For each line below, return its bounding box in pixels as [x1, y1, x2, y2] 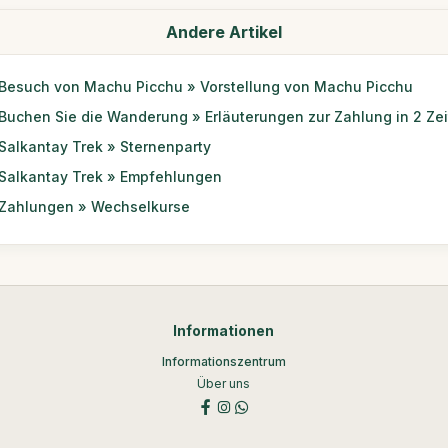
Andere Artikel [166, 22, 282, 42]
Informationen [173, 323, 275, 339]
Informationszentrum [161, 354, 286, 369]
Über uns [197, 376, 251, 391]
